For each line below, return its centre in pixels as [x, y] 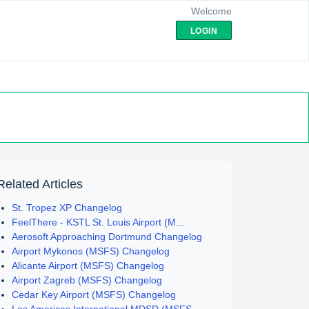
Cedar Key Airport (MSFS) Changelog [94, 295]
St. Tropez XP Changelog [67, 208]
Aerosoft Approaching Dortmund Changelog [107, 237]
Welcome [211, 11]
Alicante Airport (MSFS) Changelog [88, 266]
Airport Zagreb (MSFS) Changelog [87, 280]
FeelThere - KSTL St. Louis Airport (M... [98, 222]
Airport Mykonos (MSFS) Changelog [91, 251]
